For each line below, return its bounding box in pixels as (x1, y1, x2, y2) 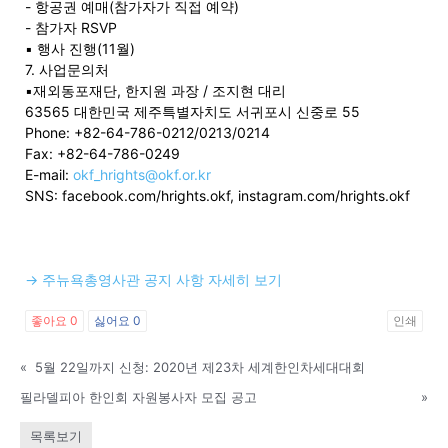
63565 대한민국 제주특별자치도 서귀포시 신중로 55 (25, 102, 360, 120)
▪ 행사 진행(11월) (25, 39, 135, 57)
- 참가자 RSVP (25, 18, 117, 36)
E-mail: (25, 165, 73, 183)
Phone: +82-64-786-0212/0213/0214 (25, 123, 270, 141)
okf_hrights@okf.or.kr (73, 165, 211, 183)
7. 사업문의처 (25, 60, 109, 78)
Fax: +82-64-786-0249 (25, 144, 180, 162)
